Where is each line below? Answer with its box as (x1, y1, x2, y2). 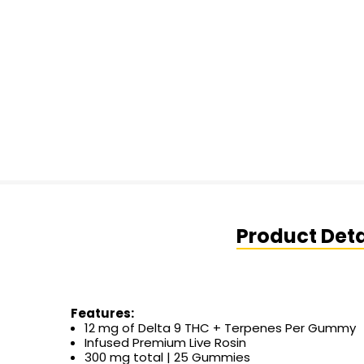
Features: (71, 305, 134, 323)
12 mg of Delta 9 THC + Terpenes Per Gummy (84, 319, 357, 337)
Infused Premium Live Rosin (84, 334, 247, 352)
